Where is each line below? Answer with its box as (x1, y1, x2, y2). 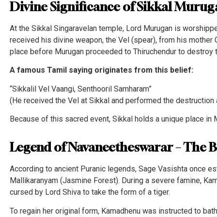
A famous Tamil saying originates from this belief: (10, 65, 193, 75)
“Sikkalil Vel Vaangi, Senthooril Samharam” (10, 84, 152, 93)
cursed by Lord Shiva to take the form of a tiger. (10, 187, 170, 197)
